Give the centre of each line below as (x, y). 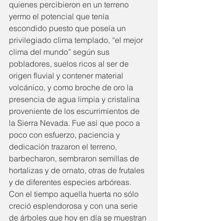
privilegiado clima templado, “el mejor (77, 40)
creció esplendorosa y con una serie (74, 206)
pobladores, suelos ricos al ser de (70, 64)
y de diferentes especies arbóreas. (71, 182)
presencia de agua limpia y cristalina (75, 99)
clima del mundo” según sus (60, 52)
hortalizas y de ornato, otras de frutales (78, 170)
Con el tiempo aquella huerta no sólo (75, 194)
